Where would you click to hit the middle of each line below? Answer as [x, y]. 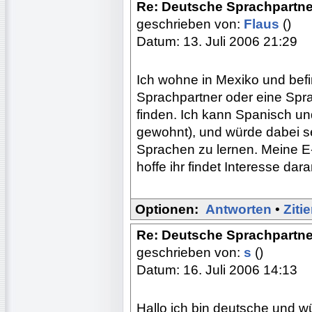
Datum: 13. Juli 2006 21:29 [217, 41]
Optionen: [167, 209]
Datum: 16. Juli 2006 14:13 [217, 270]
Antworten [239, 209]
